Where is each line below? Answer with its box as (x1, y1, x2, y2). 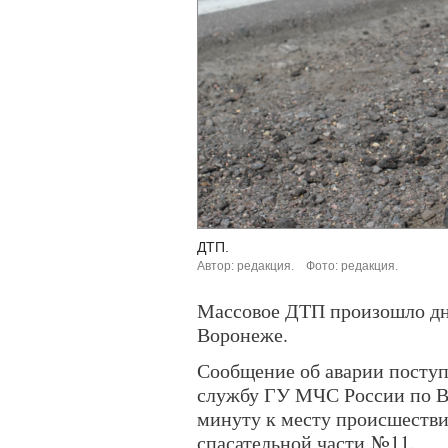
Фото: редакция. (306, 259, 398, 273)
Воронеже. (197, 321, 288, 348)
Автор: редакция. (197, 259, 294, 273)
